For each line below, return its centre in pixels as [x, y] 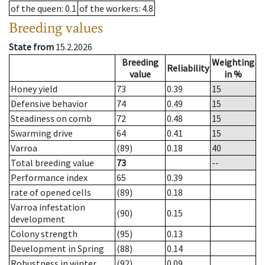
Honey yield [34, 89]
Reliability [188, 68]
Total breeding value [52, 163]
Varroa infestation [48, 207]
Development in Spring [57, 249]
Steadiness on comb [51, 119]
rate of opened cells [51, 193]
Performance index [49, 178]
